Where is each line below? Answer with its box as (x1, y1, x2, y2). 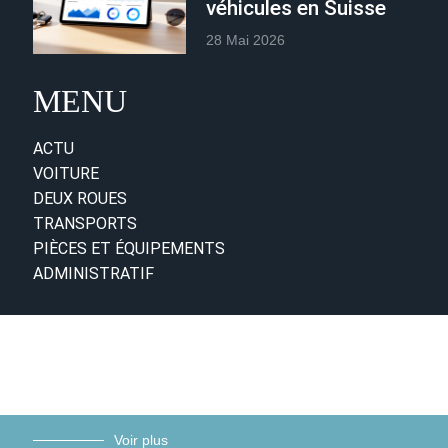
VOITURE (33, 163, 100, 183)
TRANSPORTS (33, 213, 138, 233)
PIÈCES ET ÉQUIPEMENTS (33, 238, 226, 258)
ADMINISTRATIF (33, 263, 155, 283)
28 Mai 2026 (205, 32, 285, 49)
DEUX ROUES (33, 188, 128, 208)
